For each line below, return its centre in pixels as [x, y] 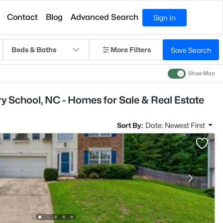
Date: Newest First [176, 125]
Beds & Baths [34, 50]
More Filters [130, 50]
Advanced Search [105, 17]
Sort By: [130, 125]
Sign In [165, 17]
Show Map [202, 74]
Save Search [191, 50]
